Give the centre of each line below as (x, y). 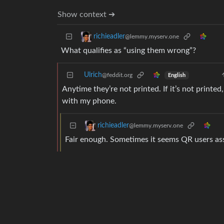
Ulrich (93, 75)
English (176, 75)
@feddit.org (117, 75)
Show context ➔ (86, 15)
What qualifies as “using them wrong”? (128, 51)
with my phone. (89, 101)
